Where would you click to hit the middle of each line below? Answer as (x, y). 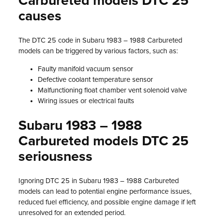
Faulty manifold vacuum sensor (85, 69)
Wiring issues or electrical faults (86, 101)
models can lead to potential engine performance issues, (105, 192)
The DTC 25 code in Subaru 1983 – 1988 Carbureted (100, 41)
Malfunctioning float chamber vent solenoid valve (112, 90)
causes (40, 16)
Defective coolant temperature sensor (95, 80)
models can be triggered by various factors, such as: (98, 51)
